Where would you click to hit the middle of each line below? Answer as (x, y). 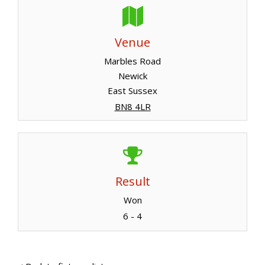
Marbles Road (132, 61)
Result (132, 181)
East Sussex (132, 90)
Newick (132, 75)
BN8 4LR (132, 106)
